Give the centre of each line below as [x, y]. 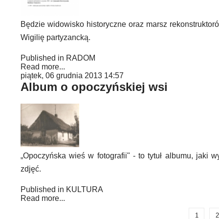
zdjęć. [31, 169]
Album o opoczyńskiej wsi [94, 87]
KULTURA [85, 190]
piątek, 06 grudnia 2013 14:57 [72, 76]
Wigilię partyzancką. [55, 38]
